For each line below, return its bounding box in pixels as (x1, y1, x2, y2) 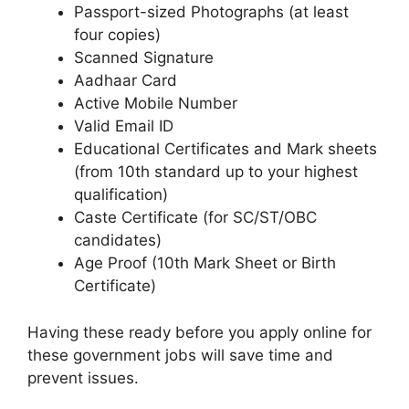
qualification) (74, 185, 168, 204)
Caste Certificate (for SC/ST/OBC (74, 208, 317, 227)
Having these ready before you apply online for (27, 322, 372, 341)
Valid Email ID (74, 117, 173, 136)
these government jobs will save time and (27, 345, 333, 364)
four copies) (74, 26, 161, 45)
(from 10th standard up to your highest (74, 163, 358, 182)
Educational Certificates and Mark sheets (74, 140, 377, 159)
